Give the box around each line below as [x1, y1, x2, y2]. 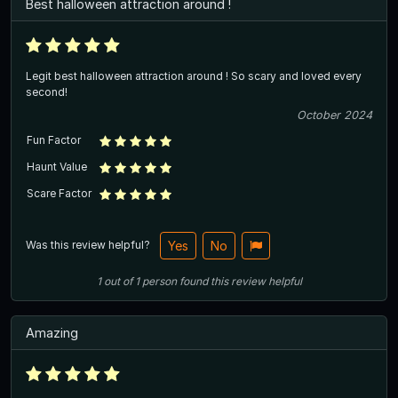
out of [100, 274, 135, 288]
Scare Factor [27, 186, 92, 200]
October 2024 [297, 107, 372, 122]
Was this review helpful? [26, 237, 153, 251]
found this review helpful [179, 274, 302, 288]
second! [26, 84, 68, 99]
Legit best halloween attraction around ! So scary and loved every [26, 68, 362, 83]
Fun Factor [27, 132, 81, 147]
